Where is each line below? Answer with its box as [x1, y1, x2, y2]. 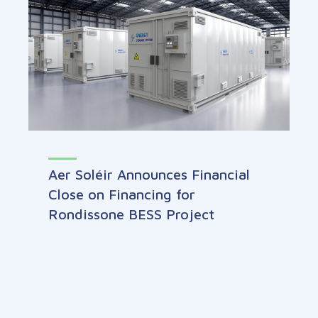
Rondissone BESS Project [48, 206, 214, 223]
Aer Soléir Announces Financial [48, 166, 250, 183]
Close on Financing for [48, 186, 195, 203]
